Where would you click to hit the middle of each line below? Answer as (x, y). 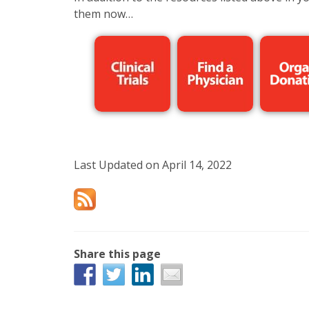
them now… (103, 14)
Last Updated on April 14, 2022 (153, 165)
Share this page (117, 254)
